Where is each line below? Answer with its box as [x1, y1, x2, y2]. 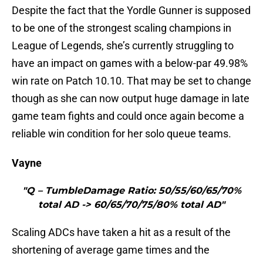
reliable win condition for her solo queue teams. [12, 127, 231, 140]
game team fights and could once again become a [12, 110, 244, 123]
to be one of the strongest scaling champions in [12, 22, 231, 35]
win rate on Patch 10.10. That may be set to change [12, 75, 251, 87]
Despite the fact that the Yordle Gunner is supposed [12, 4, 251, 17]
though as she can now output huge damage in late [12, 92, 249, 105]
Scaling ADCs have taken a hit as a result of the [12, 226, 231, 239]
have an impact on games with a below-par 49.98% [12, 57, 248, 70]
